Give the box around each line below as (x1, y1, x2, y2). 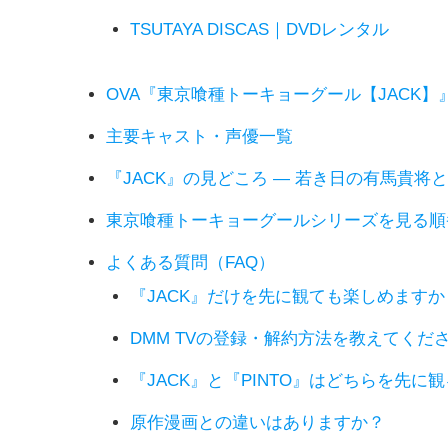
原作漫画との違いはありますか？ (129, 412, 385, 432)
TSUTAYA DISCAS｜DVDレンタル (129, 19, 389, 39)
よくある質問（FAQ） (105, 252, 275, 272)
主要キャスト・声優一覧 (105, 126, 293, 146)
